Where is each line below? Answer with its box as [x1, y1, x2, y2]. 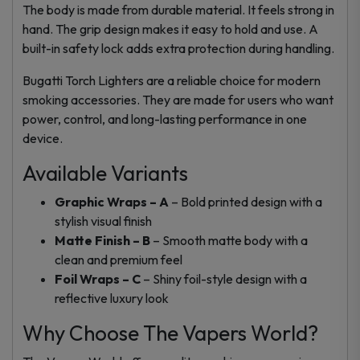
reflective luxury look [55, 289, 169, 306]
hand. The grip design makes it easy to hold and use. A [22, 20, 318, 37]
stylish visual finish [55, 212, 152, 229]
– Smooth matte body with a [150, 231, 308, 248]
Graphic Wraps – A [55, 193, 169, 210]
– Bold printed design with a [169, 193, 322, 210]
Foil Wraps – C [55, 270, 141, 287]
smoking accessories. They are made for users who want [22, 91, 333, 108]
